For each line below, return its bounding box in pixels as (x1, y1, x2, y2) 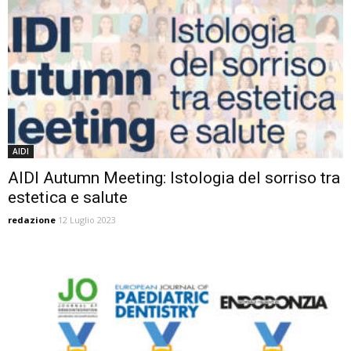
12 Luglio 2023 (58, 214, 116, 226)
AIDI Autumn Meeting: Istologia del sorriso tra (8, 168, 340, 188)
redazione (8, 214, 56, 226)
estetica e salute (8, 188, 128, 208)
